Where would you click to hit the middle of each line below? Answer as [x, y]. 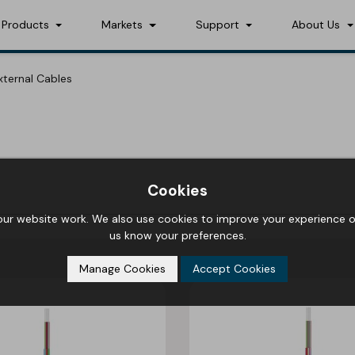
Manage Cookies [122, 269]
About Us [318, 25]
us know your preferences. [177, 235]
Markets [124, 25]
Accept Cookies [234, 269]
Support [219, 25]
